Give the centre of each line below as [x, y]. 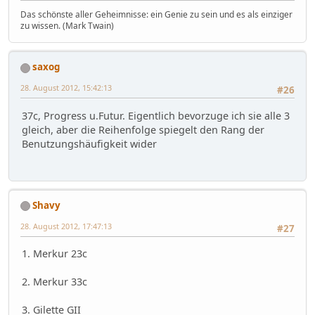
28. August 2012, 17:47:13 [66, 226]
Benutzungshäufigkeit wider [89, 143]
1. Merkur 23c [54, 254]
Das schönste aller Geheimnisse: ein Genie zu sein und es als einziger [156, 15]
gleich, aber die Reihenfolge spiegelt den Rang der [143, 129]
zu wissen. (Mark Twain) [67, 26]
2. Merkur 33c [54, 282]
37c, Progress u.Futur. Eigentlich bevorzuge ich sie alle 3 [156, 115]
